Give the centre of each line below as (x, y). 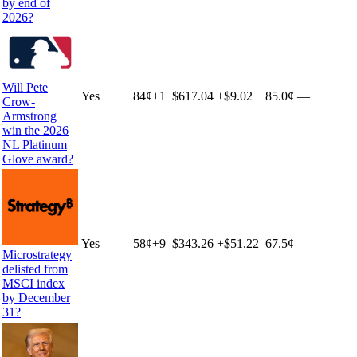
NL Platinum (35, 144)
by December (36, 298)
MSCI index (33, 284)
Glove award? (38, 159)
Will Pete (25, 87)
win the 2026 (35, 130)
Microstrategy (37, 255)
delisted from (35, 269)
